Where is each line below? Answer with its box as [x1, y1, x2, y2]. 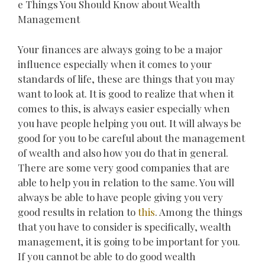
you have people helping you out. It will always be [18, 116, 241, 130]
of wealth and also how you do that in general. [18, 146, 228, 159]
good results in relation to [18, 205, 138, 218]
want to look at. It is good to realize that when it [18, 86, 234, 100]
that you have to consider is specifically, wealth [18, 219, 231, 233]
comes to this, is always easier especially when [18, 101, 230, 115]
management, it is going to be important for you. [18, 234, 240, 248]
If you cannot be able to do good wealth [18, 249, 196, 263]
